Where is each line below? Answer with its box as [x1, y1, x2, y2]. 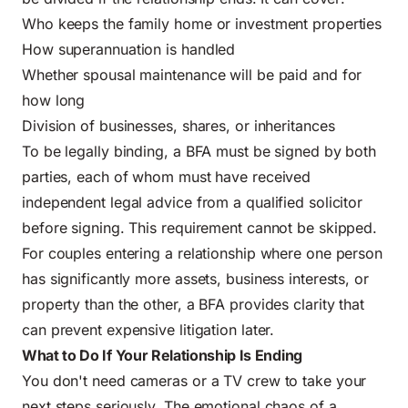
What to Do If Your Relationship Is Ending [22, 345, 302, 364]
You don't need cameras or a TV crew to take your [22, 371, 367, 390]
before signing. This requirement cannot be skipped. [22, 218, 378, 237]
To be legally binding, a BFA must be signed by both [22, 141, 377, 160]
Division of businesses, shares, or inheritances [22, 116, 335, 135]
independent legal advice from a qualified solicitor [22, 192, 363, 211]
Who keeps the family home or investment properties [22, 14, 382, 33]
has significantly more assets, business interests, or [22, 269, 369, 288]
